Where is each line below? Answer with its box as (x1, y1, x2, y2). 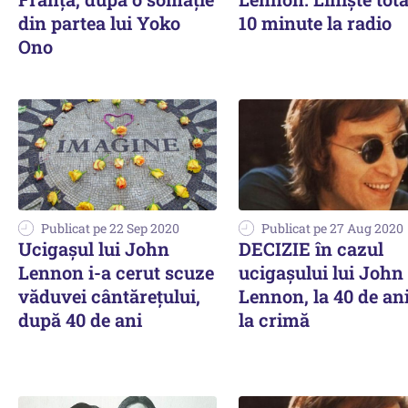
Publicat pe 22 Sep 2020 (41, 219, 179, 238)
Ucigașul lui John (18, 237, 169, 261)
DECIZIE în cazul (239, 237, 383, 261)
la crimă (239, 308, 310, 332)
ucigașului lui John (239, 260, 403, 285)
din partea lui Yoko (18, 10, 180, 35)
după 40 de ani (18, 308, 142, 332)
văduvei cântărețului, (18, 284, 200, 309)
